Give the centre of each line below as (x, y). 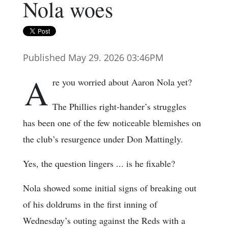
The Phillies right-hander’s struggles (119, 107)
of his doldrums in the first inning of (90, 204)
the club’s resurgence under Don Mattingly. (103, 139)
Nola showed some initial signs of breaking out (110, 188)
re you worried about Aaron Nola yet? (122, 82)
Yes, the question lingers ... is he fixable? (99, 164)
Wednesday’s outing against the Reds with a (104, 221)
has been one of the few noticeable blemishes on (112, 123)
